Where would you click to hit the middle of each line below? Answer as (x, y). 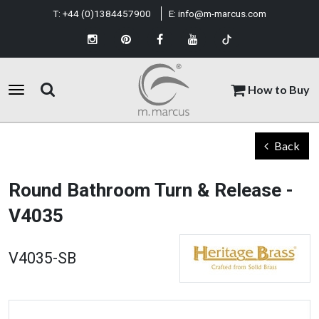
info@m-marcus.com (222, 14)
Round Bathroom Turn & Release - (151, 190)
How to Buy (278, 89)
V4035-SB (42, 258)
